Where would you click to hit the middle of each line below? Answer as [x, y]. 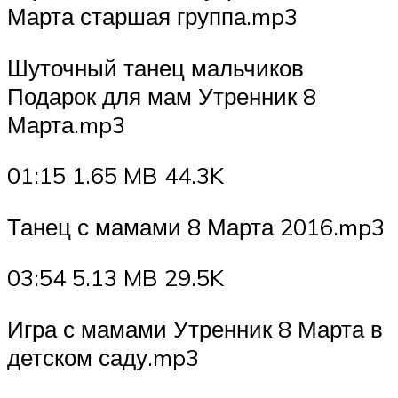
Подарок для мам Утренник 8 [162, 96]
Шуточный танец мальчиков [155, 67]
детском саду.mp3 [103, 357]
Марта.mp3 [66, 124]
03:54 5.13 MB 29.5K [115, 278]
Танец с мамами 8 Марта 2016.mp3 [196, 226]
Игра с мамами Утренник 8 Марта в [195, 328]
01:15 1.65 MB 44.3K [115, 175]
